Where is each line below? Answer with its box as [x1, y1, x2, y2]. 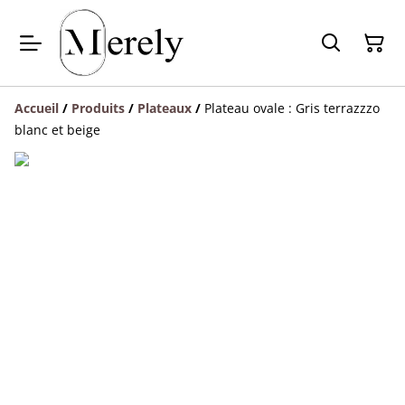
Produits [71, 99, 125, 118]
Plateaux [137, 99, 192, 118]
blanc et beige [14, 121, 100, 139]
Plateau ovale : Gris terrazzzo [204, 99, 380, 118]
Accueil [14, 99, 59, 118]
